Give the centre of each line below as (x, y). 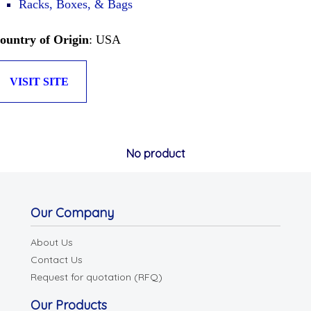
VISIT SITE (39, 82)
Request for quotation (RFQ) (96, 277)
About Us (52, 242)
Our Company (72, 213)
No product (155, 153)
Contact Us (57, 260)
